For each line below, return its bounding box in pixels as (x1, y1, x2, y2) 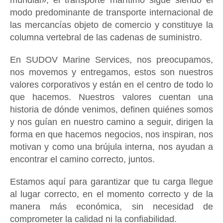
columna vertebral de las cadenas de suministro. (10, 32, 202, 42)
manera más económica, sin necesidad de (10, 202, 213, 212)
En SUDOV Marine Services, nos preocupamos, (10, 55, 213, 65)
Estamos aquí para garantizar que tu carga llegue (10, 177, 213, 187)
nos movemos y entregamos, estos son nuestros (10, 67, 213, 77)
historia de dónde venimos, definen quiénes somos (10, 105, 213, 114)
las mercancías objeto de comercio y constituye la (10, 20, 213, 30)
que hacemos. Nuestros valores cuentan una (10, 92, 213, 102)
